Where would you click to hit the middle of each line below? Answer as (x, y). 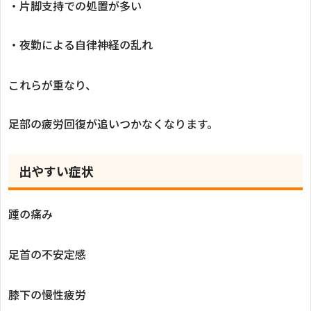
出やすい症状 (56, 170)
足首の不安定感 (47, 254)
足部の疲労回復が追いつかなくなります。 (113, 123)
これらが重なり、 (52, 84)
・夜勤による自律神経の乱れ (81, 44)
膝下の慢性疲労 (47, 294)
